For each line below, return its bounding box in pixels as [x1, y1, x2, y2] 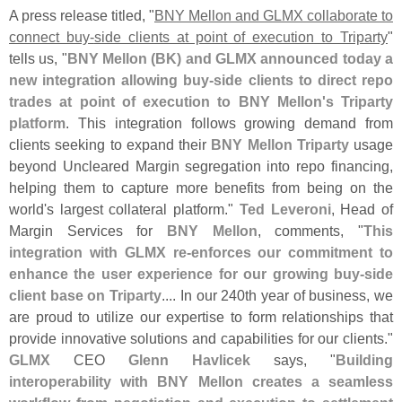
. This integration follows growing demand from [66, 114, 393, 131]
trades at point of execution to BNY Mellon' [9, 92, 326, 109]
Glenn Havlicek [128, 351, 250, 368]
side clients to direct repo [214, 71, 394, 88]
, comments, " [257, 222, 364, 239]
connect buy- [9, 28, 94, 45]
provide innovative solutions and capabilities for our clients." [9, 329, 393, 346]
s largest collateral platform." [47, 200, 240, 217]
